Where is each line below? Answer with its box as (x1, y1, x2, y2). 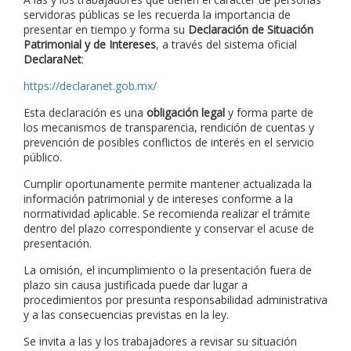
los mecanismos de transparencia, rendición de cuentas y (24, 120, 314, 136)
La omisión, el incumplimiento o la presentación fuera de (24, 262, 312, 278)
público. (24, 150, 62, 165)
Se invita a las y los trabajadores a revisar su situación (24, 334, 297, 349)
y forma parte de (225, 105, 313, 121)
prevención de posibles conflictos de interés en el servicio (24, 135, 314, 150)
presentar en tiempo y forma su (24, 22, 188, 38)
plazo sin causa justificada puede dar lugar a (24, 277, 248, 293)
